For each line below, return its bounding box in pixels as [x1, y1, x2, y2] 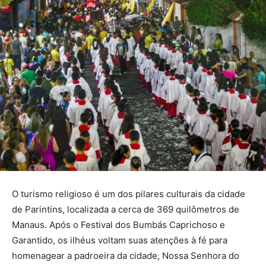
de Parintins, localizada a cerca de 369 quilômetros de [12, 203, 239, 215]
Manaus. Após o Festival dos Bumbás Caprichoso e [12, 218, 225, 230]
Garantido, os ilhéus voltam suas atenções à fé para [12, 234, 227, 246]
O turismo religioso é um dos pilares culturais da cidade [12, 188, 245, 199]
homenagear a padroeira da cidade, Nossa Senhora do [12, 249, 239, 261]
